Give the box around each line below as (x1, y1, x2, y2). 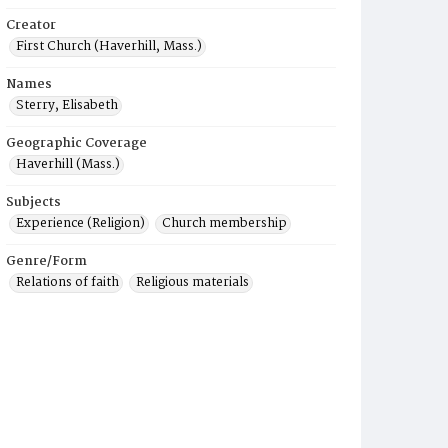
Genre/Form (6, 251, 87, 272)
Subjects (6, 192, 61, 213)
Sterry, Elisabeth (16, 95, 118, 116)
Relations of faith (16, 272, 119, 293)
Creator (6, 15, 56, 36)
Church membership (162, 213, 287, 234)
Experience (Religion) (16, 213, 145, 234)
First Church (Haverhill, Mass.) (16, 36, 202, 57)
